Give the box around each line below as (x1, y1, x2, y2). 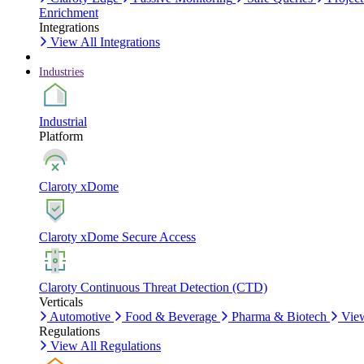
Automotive (50, 310, 110, 323)
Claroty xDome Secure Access (39, 230, 196, 244)
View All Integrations (50, 35, 160, 49)
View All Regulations (50, 339, 161, 353)
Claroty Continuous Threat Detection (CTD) (39, 280, 267, 294)
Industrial (39, 115, 87, 128)
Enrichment (39, 6, 98, 19)
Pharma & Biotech (232, 310, 327, 323)
